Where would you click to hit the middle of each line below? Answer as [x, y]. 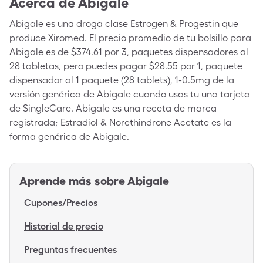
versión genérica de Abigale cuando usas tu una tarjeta [130, 94]
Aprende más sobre [72, 181]
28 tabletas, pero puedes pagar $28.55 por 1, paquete [126, 66]
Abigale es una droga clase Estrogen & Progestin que [124, 24]
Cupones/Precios [61, 203]
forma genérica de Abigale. [69, 136]
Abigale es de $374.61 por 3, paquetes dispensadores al [129, 52]
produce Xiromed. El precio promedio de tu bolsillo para [130, 38]
